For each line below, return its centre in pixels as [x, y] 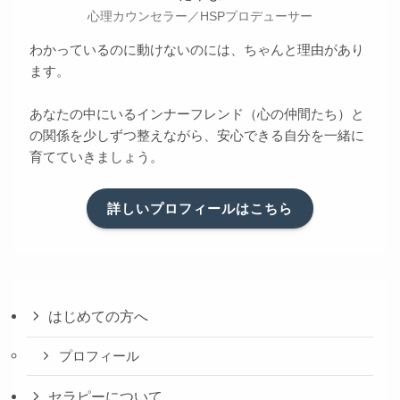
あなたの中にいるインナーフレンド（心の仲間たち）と [196, 114]
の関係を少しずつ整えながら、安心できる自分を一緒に [196, 136]
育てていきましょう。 [96, 157]
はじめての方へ [98, 317]
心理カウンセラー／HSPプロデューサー [200, 17]
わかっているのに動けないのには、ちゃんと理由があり [196, 50]
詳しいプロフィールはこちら [200, 208]
